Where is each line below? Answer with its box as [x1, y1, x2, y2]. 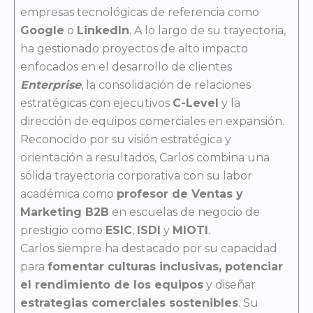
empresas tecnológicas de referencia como [20, 5, 259, 19]
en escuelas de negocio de [109, 205, 260, 219]
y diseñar [203, 277, 256, 291]
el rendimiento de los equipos [20, 277, 203, 291]
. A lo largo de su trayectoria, [129, 23, 286, 37]
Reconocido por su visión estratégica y [20, 132, 231, 146]
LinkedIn [77, 23, 129, 37]
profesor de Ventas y [117, 187, 243, 201]
